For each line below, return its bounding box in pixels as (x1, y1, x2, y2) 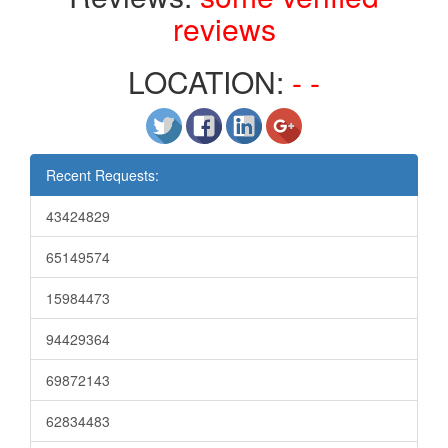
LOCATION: (128, 60, 292, 103)
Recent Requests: (46, 165, 159, 185)
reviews (172, 7, 276, 50)
